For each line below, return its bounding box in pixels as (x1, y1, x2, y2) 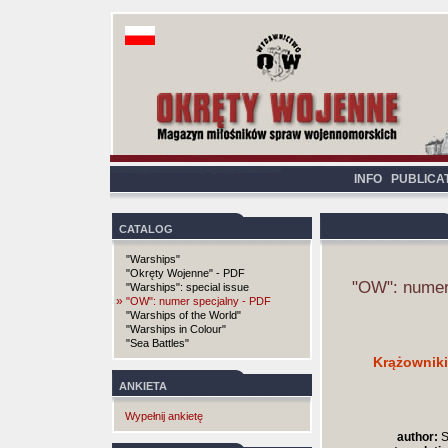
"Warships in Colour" (126, 323, 226, 335)
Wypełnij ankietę (125, 410, 203, 422)
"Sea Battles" (126, 337, 189, 349)
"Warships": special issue (126, 281, 249, 293)
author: (397, 430, 438, 444)
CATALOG (119, 223, 173, 235)
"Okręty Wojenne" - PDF (126, 267, 245, 279)
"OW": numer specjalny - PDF (126, 295, 271, 307)
